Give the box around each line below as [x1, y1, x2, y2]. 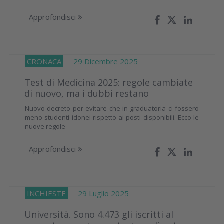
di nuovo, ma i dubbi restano [24, 87, 149, 99]
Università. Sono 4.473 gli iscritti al [24, 208, 173, 220]
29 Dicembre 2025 [63, 56, 138, 66]
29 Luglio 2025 [68, 188, 129, 198]
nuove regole [25, 121, 65, 131]
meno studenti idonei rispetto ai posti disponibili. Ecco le [25, 112, 199, 122]
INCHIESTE [27, 188, 66, 198]
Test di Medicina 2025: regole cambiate [24, 76, 193, 88]
